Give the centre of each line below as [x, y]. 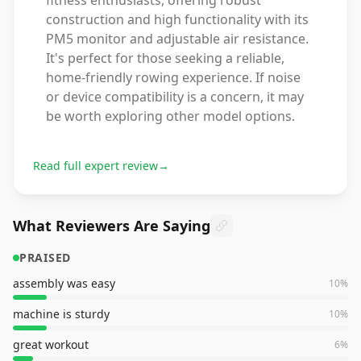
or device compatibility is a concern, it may [175, 97]
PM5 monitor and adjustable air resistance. [177, 39]
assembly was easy [64, 283]
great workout [51, 344]
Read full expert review [95, 166]
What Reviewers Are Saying [112, 226]
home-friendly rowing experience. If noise [173, 77]
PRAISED [45, 257]
